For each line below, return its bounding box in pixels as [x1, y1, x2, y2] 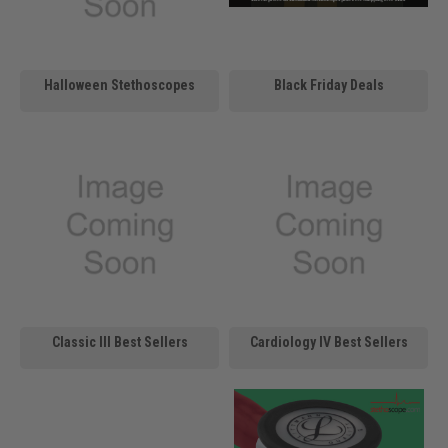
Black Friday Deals [273, 76, 384, 93]
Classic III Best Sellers [51, 333, 188, 350]
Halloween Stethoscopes [44, 76, 195, 93]
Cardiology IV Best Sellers [249, 333, 408, 350]
